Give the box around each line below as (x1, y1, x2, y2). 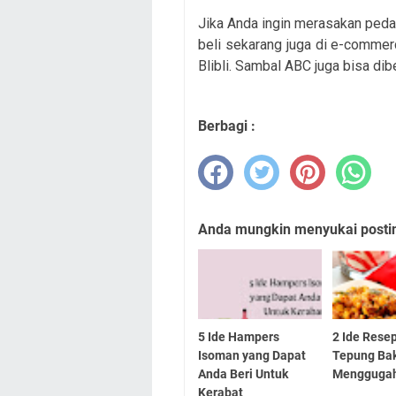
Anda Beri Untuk (198, 367, 288, 382)
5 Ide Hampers (198, 330, 279, 345)
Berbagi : (198, 118, 255, 135)
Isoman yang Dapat (198, 348, 306, 363)
